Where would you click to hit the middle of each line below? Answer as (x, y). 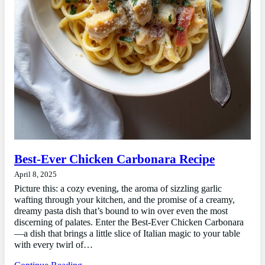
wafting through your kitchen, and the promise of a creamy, (125, 200)
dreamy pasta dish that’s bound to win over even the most (121, 211)
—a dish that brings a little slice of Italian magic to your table (127, 234)
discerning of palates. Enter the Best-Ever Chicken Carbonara (129, 223)
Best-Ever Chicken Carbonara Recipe (114, 159)
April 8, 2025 (35, 175)
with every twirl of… (54, 245)
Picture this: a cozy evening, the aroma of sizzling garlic (118, 189)
